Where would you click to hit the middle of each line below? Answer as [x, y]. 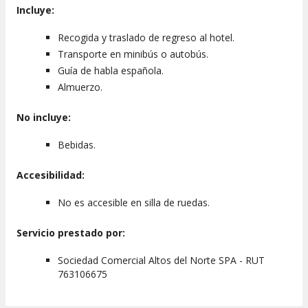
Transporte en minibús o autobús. [133, 54]
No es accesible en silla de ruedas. [134, 203]
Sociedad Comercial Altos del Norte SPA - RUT [161, 261]
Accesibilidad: [51, 175]
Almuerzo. [80, 87]
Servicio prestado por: [71, 233]
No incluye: [44, 118]
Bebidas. [77, 145]
